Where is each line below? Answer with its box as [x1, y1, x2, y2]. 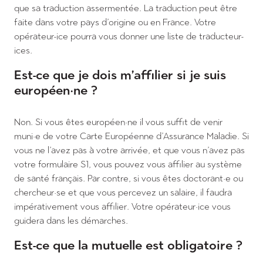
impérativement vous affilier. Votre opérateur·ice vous [14, 201, 231, 212]
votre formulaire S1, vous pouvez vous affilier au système [14, 159, 242, 170]
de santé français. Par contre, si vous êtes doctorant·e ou [14, 173, 243, 184]
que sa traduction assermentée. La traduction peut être [14, 2, 237, 14]
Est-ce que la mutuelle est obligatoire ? [14, 237, 242, 252]
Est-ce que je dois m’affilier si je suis [14, 67, 226, 82]
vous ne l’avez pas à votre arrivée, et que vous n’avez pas [14, 144, 245, 156]
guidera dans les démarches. [14, 215, 128, 226]
